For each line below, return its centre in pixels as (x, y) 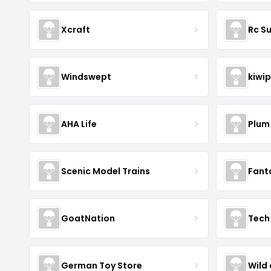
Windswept (86, 77)
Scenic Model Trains (106, 171)
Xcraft (76, 29)
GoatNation (88, 218)
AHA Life (79, 124)
